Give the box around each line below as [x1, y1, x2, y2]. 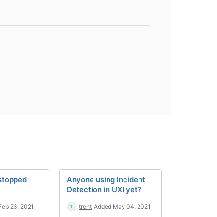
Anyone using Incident [67, 175, 145, 184]
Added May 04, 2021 [94, 203, 151, 210]
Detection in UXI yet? [67, 185, 141, 194]
